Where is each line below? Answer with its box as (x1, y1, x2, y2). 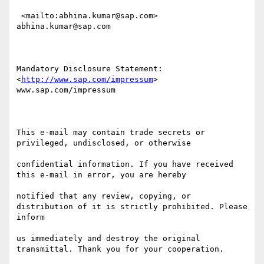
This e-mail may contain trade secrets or (16, 128, 205, 137)
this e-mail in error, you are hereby (16, 170, 191, 180)
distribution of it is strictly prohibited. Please (16, 202, 247, 212)
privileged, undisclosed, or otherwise (16, 138, 196, 148)
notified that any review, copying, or (16, 192, 191, 201)
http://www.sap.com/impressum (21, 75, 153, 84)
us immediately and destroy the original (16, 234, 200, 243)
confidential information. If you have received (16, 160, 233, 169)
